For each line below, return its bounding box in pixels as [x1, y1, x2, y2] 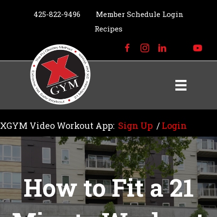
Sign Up [118, 120, 153, 131]
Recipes [94, 24, 123, 33]
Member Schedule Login [96, 9, 184, 19]
